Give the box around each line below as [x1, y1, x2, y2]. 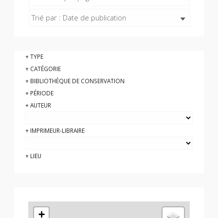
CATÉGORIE [30, 64, 61, 73]
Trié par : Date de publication [31, 12, 126, 22]
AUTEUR [30, 101, 52, 109]
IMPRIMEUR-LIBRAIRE [30, 126, 85, 134]
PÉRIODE [30, 89, 54, 97]
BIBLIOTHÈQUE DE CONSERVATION [30, 76, 125, 85]
